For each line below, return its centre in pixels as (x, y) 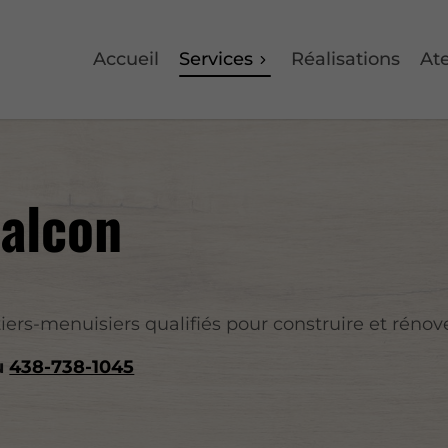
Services (215, 58)
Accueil (125, 58)
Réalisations (345, 58)
